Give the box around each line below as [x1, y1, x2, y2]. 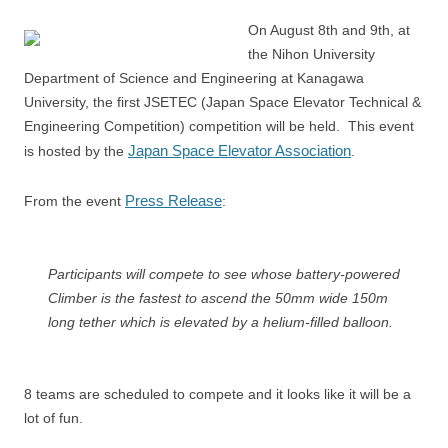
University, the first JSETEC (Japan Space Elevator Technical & [24, 94, 421, 110]
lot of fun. [24, 410, 83, 426]
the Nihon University [248, 46, 375, 62]
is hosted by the [24, 143, 128, 159]
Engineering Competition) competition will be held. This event [24, 118, 414, 134]
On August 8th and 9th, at [248, 22, 410, 38]
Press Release [125, 192, 222, 209]
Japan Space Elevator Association [128, 142, 351, 159]
